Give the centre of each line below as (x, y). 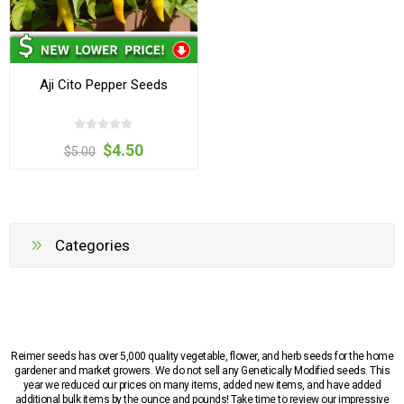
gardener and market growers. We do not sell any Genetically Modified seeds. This (202, 370)
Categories (92, 245)
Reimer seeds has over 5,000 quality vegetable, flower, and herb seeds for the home (202, 356)
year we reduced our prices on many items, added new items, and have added (202, 385)
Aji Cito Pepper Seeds (103, 85)
